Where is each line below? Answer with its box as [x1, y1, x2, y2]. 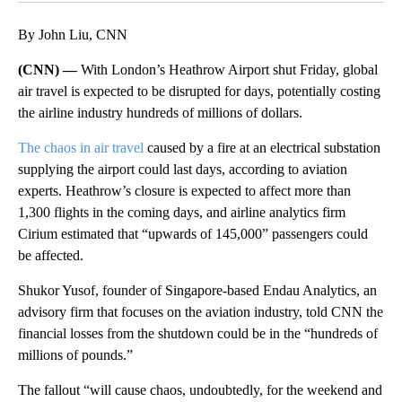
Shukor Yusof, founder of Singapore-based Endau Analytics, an [18, 282, 377, 298]
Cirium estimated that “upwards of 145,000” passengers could [18, 225, 368, 241]
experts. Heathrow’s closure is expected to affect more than [18, 182, 351, 198]
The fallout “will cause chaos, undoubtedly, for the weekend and [18, 381, 382, 398]
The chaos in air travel [18, 139, 144, 155]
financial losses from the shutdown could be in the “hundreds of [18, 325, 378, 341]
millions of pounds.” [18, 346, 133, 363]
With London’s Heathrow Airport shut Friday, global [81, 61, 378, 77]
